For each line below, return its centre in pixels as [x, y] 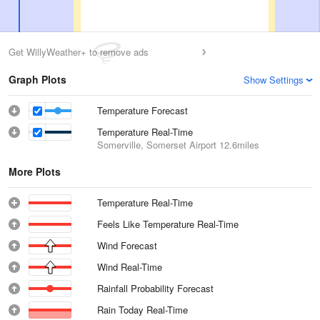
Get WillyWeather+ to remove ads [79, 52]
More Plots [35, 171]
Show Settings [274, 80]
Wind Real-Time [130, 267]
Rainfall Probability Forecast [155, 288]
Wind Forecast [127, 245]
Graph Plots [37, 79]
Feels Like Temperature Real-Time [168, 224]
